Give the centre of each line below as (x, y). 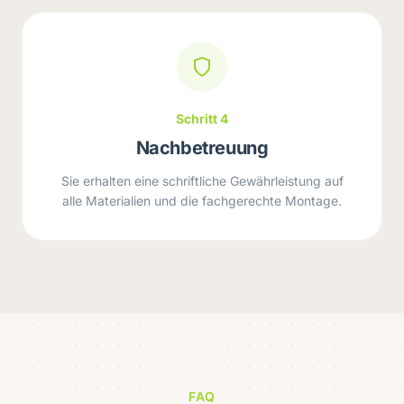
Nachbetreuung (202, 148)
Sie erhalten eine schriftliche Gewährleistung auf (202, 181)
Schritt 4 (202, 119)
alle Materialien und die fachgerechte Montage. (202, 201)
